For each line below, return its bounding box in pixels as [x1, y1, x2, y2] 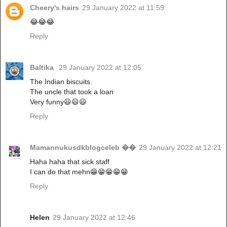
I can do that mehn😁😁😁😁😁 [30, 167, 128, 176]
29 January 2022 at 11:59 [82, 3, 164, 12]
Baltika [30, 63, 56, 71]
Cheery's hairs [30, 3, 79, 12]
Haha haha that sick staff [30, 157, 109, 166]
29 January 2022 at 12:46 [53, 213, 135, 221]
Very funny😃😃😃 [30, 97, 87, 106]
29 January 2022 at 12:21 [139, 143, 221, 152]
